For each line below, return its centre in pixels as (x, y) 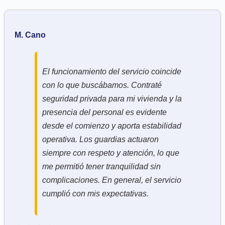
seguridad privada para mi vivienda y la (112, 98)
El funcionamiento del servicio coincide (112, 71)
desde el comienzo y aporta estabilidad (112, 126)
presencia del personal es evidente (104, 112)
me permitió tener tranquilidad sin (101, 166)
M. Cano (30, 35)
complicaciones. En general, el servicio (112, 180)
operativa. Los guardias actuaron (100, 139)
